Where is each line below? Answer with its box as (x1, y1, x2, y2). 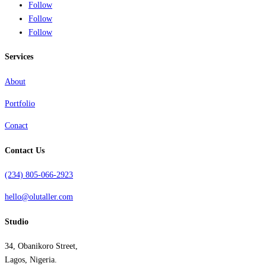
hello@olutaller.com (5, 192, 73, 202)
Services (5, 52, 33, 62)
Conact (5, 121, 28, 130)
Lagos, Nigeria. (5, 255, 57, 265)
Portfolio (5, 99, 35, 108)
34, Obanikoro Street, (5, 242, 78, 251)
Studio (5, 217, 28, 226)
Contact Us (5, 145, 45, 155)
